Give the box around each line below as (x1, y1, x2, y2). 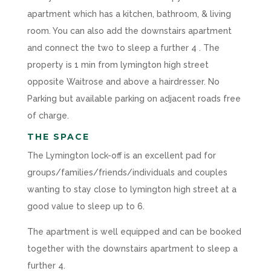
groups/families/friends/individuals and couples (27, 167, 227, 177)
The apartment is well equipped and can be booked (27, 226, 241, 237)
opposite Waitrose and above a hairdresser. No (27, 76, 220, 87)
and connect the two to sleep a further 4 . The (27, 42, 220, 53)
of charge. (27, 110, 69, 120)
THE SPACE (27, 131, 90, 142)
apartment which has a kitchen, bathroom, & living (27, 8, 231, 19)
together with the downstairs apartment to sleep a (27, 243, 238, 253)
